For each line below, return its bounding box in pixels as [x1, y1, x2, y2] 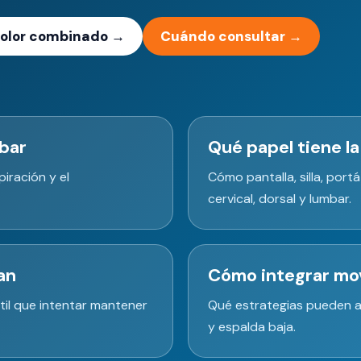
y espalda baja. [208, 317, 296, 335]
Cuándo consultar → [160, 27, 302, 45]
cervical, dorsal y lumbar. [208, 189, 351, 207]
